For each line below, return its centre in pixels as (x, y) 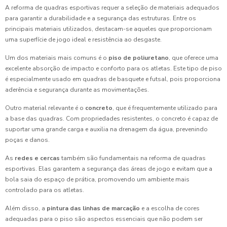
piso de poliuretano (139, 58)
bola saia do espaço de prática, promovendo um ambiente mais (97, 180)
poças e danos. (27, 140)
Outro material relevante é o (45, 108)
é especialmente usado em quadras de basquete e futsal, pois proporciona (113, 79)
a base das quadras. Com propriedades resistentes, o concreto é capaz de (111, 119)
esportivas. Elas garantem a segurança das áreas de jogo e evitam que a (109, 169)
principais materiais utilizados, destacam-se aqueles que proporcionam (108, 29)
